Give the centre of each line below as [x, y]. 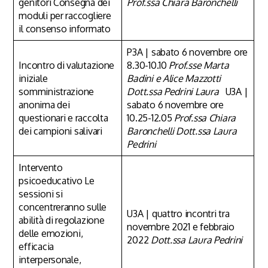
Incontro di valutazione [67, 65]
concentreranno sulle [63, 207]
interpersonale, [50, 259]
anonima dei [44, 104]
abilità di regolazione [62, 220]
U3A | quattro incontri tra [178, 213]
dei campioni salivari [60, 131]
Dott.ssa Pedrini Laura [173, 91]
